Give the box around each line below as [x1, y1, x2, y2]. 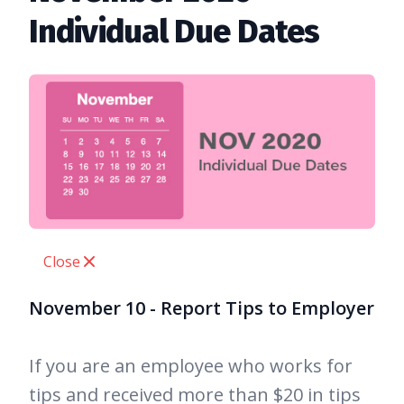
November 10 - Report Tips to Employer [29, 296, 374, 321]
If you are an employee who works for [29, 353, 353, 379]
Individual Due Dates [29, 12, 320, 51]
